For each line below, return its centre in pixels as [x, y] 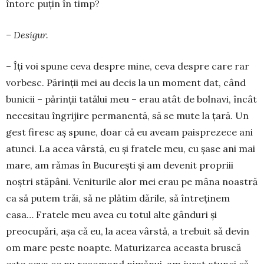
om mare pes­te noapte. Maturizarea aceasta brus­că [123, 247]
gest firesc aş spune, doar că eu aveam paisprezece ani [129, 132]
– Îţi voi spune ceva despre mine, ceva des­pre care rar [128, 66]
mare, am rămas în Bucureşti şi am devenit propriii [120, 165]
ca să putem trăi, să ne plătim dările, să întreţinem [118, 198]
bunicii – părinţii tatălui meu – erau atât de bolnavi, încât [131, 99]
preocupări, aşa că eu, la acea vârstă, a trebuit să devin [128, 231]
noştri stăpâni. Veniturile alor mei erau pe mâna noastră [132, 181]
